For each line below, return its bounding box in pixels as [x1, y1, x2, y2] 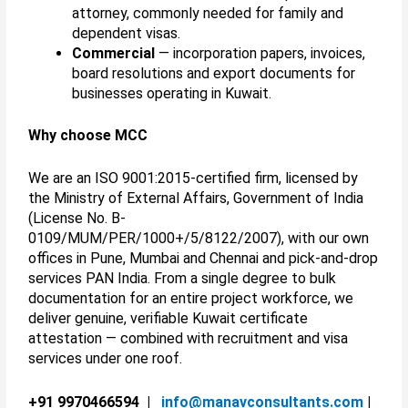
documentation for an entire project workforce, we [28, 290, 354, 308]
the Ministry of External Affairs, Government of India [28, 189, 364, 208]
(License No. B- [28, 209, 127, 228]
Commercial [72, 44, 156, 62]
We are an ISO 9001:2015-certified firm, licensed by [28, 169, 359, 188]
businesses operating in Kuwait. [72, 84, 272, 102]
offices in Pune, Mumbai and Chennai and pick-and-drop [28, 250, 379, 268]
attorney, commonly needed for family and [72, 4, 344, 22]
